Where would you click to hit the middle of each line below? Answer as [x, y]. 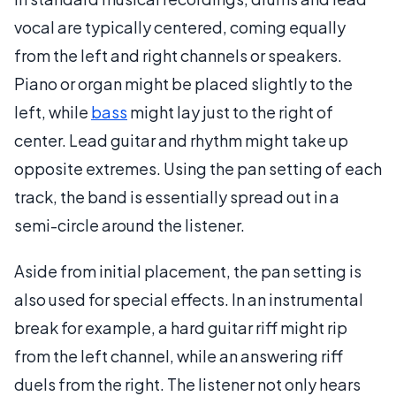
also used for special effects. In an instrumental [189, 299]
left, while [53, 111]
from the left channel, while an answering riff [179, 355]
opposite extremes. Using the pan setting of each [198, 168]
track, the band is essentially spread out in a [177, 196]
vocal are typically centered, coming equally [180, 27]
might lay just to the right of [230, 111]
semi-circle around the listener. [129, 225]
